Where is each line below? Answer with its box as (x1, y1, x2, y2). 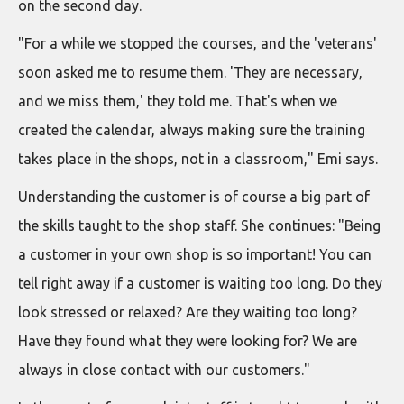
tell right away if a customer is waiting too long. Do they (18, 274, 382, 291)
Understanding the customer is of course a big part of (18, 188, 370, 205)
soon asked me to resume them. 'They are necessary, (18, 63, 363, 80)
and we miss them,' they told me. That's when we (18, 92, 337, 109)
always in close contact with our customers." (18, 361, 310, 378)
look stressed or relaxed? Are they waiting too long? (18, 303, 357, 320)
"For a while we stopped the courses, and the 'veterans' (18, 34, 377, 51)
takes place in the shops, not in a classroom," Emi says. (18, 150, 378, 167)
